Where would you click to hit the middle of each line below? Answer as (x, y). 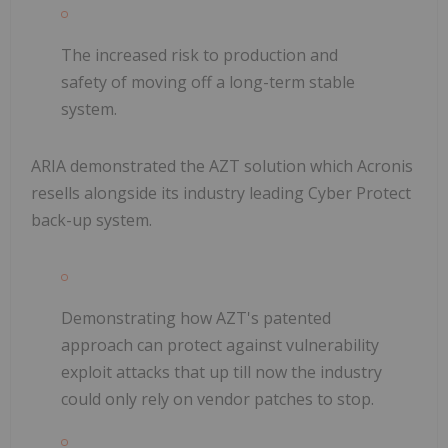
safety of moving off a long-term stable (208, 81)
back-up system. (91, 219)
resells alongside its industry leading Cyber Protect (221, 192)
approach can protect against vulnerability (220, 344)
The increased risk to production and (199, 54)
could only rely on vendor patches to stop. (217, 398)
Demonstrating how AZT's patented (196, 317)
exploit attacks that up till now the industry (221, 371)
